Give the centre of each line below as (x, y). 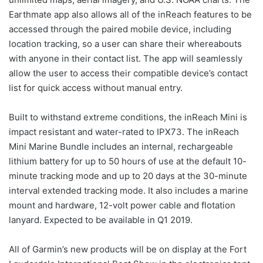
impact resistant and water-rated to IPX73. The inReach (124, 132)
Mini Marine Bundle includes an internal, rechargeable (121, 146)
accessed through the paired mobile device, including (120, 29)
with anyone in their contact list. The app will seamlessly (126, 58)
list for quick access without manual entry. (96, 88)
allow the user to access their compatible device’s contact (128, 73)
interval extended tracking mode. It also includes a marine (129, 190)
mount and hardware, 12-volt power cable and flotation (122, 205)
